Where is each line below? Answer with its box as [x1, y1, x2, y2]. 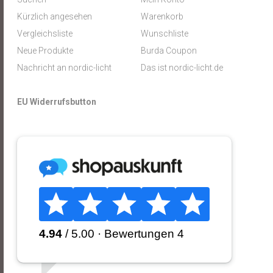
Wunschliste [140, 29, 188, 38]
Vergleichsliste [17, 29, 73, 38]
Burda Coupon [140, 46, 197, 55]
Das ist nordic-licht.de [140, 63, 223, 73]
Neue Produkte [17, 46, 74, 55]
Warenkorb [140, 12, 183, 21]
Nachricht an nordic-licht [17, 63, 112, 73]
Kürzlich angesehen [17, 12, 93, 21]
